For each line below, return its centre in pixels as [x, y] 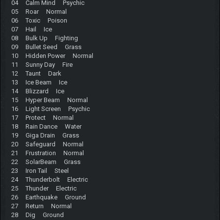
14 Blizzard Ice [38, 91]
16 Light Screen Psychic [50, 109]
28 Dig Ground [37, 215]
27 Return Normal [41, 206]
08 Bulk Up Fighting [44, 38]
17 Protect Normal [42, 117]
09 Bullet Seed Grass [46, 47]
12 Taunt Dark [36, 73]
